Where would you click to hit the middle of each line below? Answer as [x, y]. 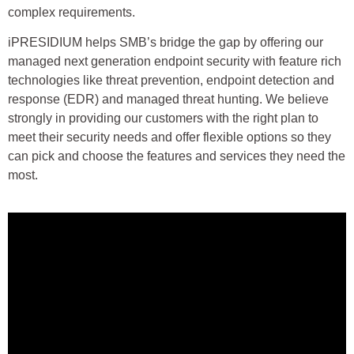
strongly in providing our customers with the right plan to [163, 119]
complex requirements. [72, 12]
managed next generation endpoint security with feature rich [175, 62]
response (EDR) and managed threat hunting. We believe [168, 100]
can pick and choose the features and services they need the [177, 156]
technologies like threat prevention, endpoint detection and [171, 81]
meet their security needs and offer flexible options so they [169, 137]
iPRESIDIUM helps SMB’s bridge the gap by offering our [166, 43]
